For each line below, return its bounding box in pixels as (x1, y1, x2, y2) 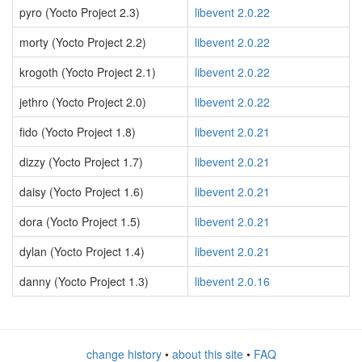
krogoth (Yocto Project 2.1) (19, 64, 156, 80)
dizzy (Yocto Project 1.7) (19, 154, 143, 170)
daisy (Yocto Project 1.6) (19, 183, 144, 200)
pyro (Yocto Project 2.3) (19, 4, 140, 20)
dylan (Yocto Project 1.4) (19, 243, 145, 259)
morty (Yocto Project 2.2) (19, 34, 146, 50)
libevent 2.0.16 (195, 273, 270, 289)
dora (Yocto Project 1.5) (19, 213, 141, 229)
